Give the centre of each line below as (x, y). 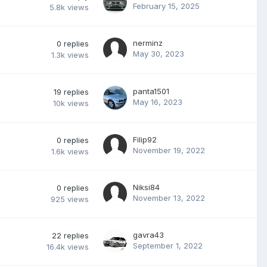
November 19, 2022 (169, 150)
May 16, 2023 (158, 102)
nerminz (148, 43)
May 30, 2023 (159, 54)
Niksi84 (146, 187)
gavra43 (148, 235)
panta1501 (151, 91)
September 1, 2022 (168, 246)
